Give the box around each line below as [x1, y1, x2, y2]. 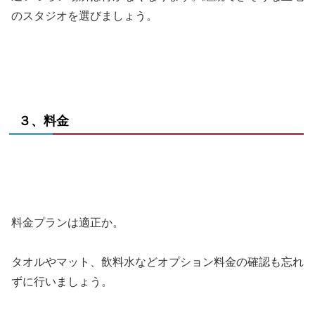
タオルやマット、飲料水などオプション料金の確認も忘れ [11, 256, 304, 269]
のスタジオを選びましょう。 [11, 9, 157, 22]
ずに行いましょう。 [11, 276, 112, 288]
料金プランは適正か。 [11, 216, 124, 229]
